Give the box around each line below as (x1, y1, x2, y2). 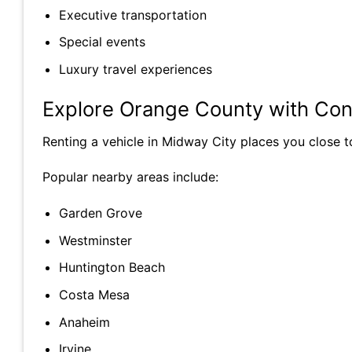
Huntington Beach (58, 259, 165, 276)
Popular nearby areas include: (42, 169, 218, 185)
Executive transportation (58, 6, 207, 23)
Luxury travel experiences (58, 61, 212, 78)
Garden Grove (58, 205, 142, 222)
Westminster (58, 232, 132, 248)
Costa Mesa (58, 287, 130, 303)
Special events (58, 34, 145, 50)
